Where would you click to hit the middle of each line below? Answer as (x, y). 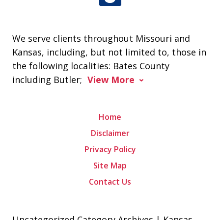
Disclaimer (110, 133)
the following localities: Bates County (91, 66)
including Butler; (49, 80)
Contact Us (110, 182)
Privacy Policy (110, 150)
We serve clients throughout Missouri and (101, 39)
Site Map (110, 166)
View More (111, 80)
